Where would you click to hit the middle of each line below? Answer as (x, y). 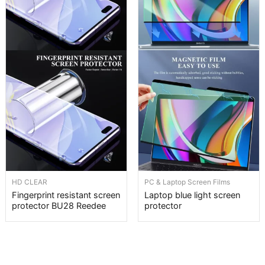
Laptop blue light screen (192, 195)
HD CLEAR (30, 182)
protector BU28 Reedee (59, 206)
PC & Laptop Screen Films (187, 182)
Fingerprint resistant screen (66, 195)
